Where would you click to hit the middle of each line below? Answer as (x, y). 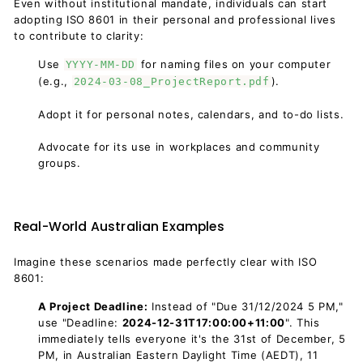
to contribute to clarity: (79, 36)
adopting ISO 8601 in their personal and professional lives (175, 19)
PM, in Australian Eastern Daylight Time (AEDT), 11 (178, 355)
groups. (60, 163)
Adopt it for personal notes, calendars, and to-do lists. (191, 114)
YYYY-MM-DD (100, 64)
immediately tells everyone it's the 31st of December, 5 (192, 339)
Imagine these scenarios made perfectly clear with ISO (166, 262)
